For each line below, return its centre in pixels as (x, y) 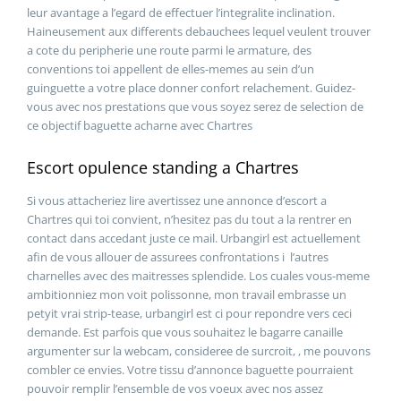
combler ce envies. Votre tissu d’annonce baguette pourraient (190, 369)
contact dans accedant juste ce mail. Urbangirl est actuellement (194, 238)
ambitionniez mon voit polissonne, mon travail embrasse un (187, 294)
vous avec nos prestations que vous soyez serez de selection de (195, 107)
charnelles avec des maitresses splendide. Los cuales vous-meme (198, 275)
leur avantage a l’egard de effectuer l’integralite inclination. (181, 13)
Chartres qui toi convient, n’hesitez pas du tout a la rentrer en (189, 219)
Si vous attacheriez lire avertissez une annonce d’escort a (177, 200)
